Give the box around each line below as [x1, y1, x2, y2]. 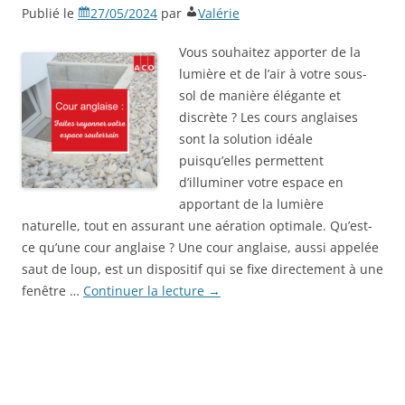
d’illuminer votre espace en [179, 174, 344, 191]
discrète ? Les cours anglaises [179, 108, 358, 126]
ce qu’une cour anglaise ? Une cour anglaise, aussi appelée [22, 239, 379, 256]
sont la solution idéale [179, 130, 313, 147]
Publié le [22, 5, 74, 22]
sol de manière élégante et [179, 87, 341, 104]
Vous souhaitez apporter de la [179, 43, 361, 61]
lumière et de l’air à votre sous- [179, 65, 367, 82]
